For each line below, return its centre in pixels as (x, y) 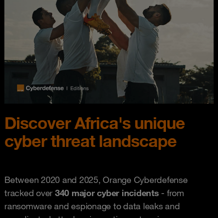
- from (171, 193)
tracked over (30, 193)
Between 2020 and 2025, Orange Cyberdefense (96, 180)
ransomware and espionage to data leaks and (92, 206)
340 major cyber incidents (107, 193)
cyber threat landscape (91, 141)
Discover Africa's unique (95, 123)
